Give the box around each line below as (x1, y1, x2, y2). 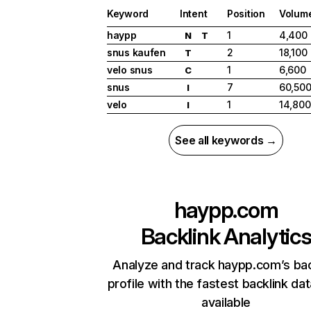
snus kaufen (107, 47, 166, 59)
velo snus (107, 64, 153, 76)
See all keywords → (175, 133, 277, 148)
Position (227, 8, 265, 20)
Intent (180, 8, 208, 20)
